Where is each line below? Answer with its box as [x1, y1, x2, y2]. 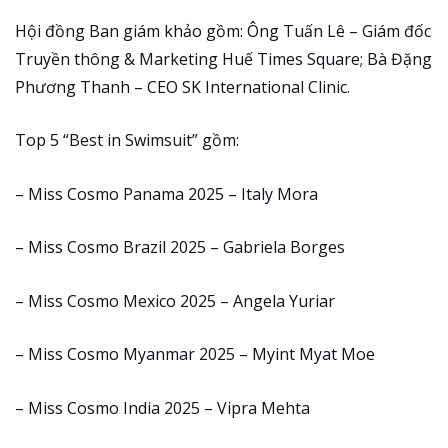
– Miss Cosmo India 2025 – [15, 396, 217, 419]
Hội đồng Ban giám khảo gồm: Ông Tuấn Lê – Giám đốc [15, 19, 431, 42]
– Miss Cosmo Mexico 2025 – [15, 289, 233, 312]
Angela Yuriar [233, 289, 335, 312]
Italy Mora [241, 182, 318, 205]
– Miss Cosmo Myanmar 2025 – [15, 343, 252, 366]
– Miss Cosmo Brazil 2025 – [15, 236, 223, 259]
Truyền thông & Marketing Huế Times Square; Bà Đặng [15, 47, 432, 70]
